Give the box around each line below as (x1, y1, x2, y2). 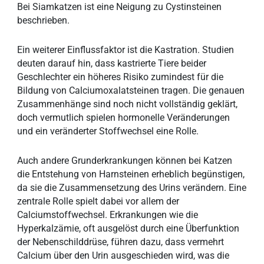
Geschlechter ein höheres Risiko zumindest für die (17, 71, 224, 83)
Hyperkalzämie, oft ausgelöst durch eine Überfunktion (17, 222, 240, 234)
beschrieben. (17, 15, 70, 27)
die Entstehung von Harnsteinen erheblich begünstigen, (17, 168, 245, 180)
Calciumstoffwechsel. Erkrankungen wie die (17, 209, 199, 220)
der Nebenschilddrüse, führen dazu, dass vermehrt (17, 236, 225, 247)
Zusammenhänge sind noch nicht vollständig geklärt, (17, 98, 238, 110)
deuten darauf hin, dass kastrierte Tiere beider (17, 58, 207, 70)
